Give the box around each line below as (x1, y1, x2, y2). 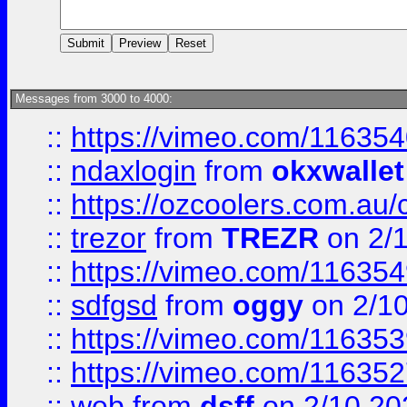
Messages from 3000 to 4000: (12, 92, 173, 105)
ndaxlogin (71, 154, 196, 187)
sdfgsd (71, 289, 157, 322)
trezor (71, 222, 146, 254)
